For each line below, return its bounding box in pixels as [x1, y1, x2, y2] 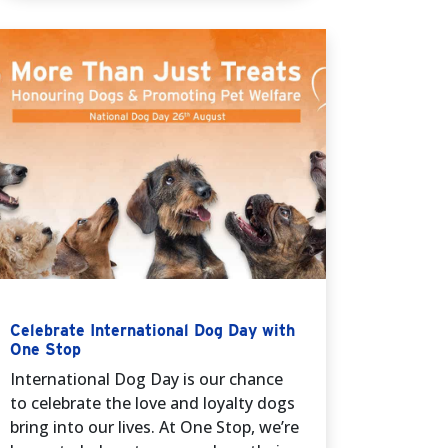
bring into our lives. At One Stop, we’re [10, 416, 299, 439]
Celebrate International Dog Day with [10, 321, 295, 341]
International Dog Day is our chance [10, 368, 283, 391]
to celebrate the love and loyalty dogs [10, 392, 295, 415]
